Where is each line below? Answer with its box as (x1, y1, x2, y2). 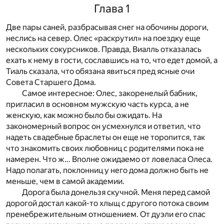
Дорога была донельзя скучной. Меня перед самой (22, 187, 210, 197)
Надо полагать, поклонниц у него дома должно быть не (6, 165, 208, 175)
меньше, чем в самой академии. (6, 176, 124, 186)
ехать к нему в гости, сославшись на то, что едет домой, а (6, 55, 217, 65)
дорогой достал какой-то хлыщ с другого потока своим (6, 198, 209, 208)
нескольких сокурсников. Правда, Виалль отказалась (6, 44, 201, 54)
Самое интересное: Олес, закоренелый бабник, (22, 88, 197, 98)
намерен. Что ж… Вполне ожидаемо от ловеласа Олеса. (6, 154, 212, 164)
